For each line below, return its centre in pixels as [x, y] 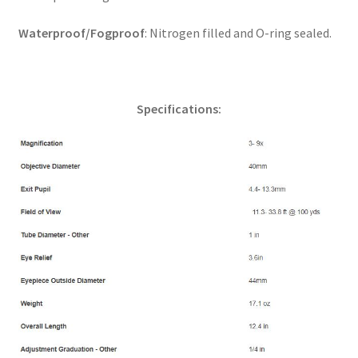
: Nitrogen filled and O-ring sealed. [238, 33]
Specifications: [179, 109]
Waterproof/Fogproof [81, 33]
